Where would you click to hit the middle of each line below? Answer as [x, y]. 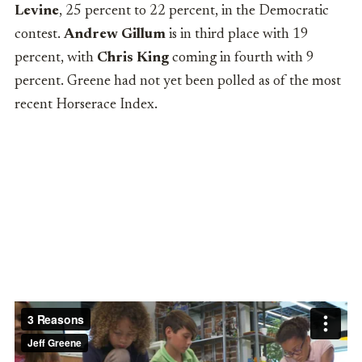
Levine [37, 12]
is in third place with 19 [237, 35]
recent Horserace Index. [86, 105]
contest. [39, 35]
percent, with [56, 59]
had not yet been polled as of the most [227, 82]
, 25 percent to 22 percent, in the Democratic [194, 12]
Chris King [133, 59]
